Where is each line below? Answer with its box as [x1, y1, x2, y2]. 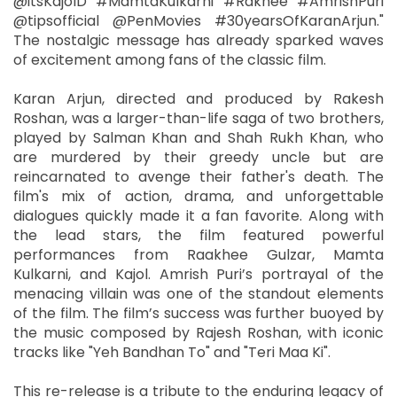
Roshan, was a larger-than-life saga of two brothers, [13, 108, 384, 129]
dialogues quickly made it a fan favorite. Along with [13, 206, 384, 227]
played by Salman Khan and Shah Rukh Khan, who [13, 128, 384, 149]
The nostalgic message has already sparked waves [13, 30, 384, 51]
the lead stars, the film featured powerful [13, 225, 384, 246]
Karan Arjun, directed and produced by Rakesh [13, 89, 384, 110]
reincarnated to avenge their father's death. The [13, 167, 384, 188]
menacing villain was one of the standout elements [13, 284, 384, 305]
